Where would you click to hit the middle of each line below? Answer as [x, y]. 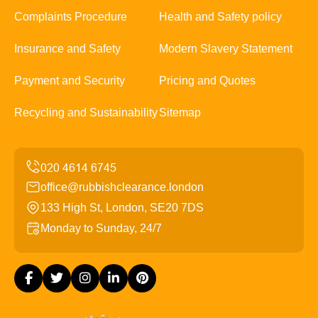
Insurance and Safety [67, 49]
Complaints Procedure [71, 17]
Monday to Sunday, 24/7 [101, 229]
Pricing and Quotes [207, 81]
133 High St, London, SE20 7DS [122, 208]
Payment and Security [70, 81]
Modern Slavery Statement [226, 49]
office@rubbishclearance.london [122, 187]
